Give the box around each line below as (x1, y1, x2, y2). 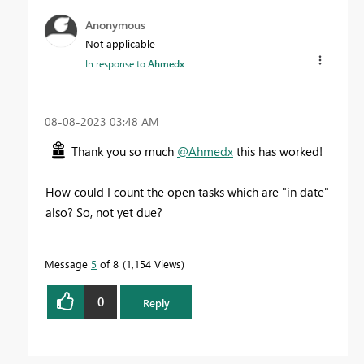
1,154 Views (126, 256, 181, 271)
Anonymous (85, 16, 145, 32)
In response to (85, 56, 148, 70)
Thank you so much (71, 142, 177, 159)
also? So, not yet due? (45, 203, 166, 220)
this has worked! (233, 142, 323, 159)
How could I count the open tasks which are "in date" (45, 183, 329, 200)
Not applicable (85, 36, 155, 50)
